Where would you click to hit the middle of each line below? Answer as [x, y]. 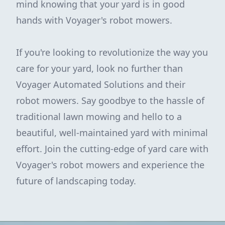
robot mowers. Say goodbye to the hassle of [110, 100]
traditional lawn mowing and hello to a [99, 117]
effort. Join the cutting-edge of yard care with [112, 149]
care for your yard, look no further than [99, 68]
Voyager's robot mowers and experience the [110, 165]
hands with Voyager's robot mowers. [94, 20]
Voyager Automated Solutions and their [101, 84]
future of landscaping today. [76, 181]
